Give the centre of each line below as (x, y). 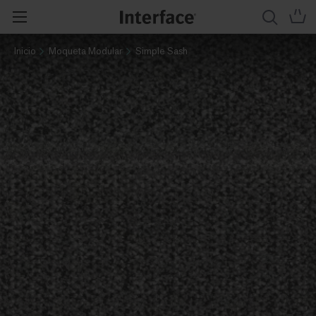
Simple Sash (162, 51)
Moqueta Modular (86, 51)
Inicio (25, 51)
